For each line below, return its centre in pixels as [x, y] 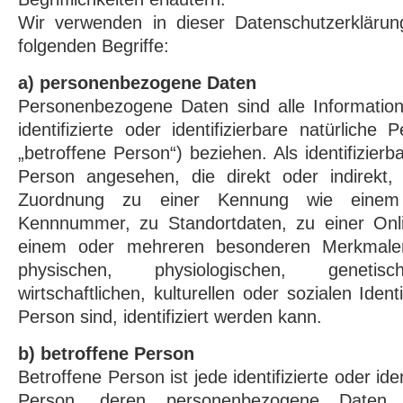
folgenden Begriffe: [94, 46]
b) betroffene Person [106, 354]
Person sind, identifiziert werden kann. [170, 317]
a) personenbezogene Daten [137, 83]
